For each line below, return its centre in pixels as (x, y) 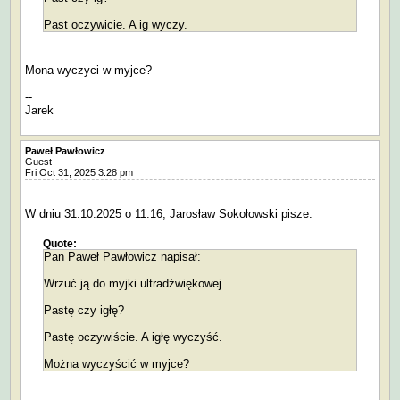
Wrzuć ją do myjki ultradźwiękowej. (134, 284)
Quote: (60, 244)
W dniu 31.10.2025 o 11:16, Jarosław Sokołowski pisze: (169, 214)
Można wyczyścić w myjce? (117, 364)
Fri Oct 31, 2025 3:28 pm (83, 173)
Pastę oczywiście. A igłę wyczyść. (133, 337)
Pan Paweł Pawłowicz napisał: (122, 257)
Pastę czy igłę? (84, 311)
